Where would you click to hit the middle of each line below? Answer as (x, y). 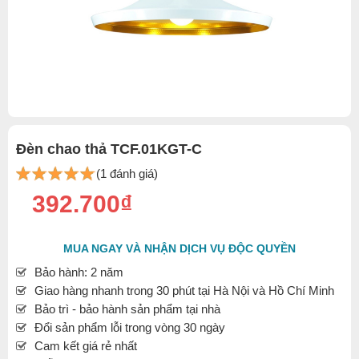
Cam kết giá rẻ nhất (86, 346)
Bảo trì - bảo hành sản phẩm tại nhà (127, 309)
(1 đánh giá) (127, 173)
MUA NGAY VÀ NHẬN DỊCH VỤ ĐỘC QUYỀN (179, 248)
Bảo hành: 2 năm (79, 272)
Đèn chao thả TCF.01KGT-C (109, 149)
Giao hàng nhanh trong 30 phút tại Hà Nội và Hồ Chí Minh (184, 290)
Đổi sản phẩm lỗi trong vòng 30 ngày (130, 327)
